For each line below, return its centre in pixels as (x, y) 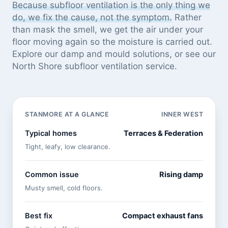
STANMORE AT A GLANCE (67, 115)
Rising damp (181, 175)
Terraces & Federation (163, 134)
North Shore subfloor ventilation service (93, 66)
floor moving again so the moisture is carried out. (112, 42)
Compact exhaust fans (163, 216)
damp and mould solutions (115, 54)
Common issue (52, 175)
